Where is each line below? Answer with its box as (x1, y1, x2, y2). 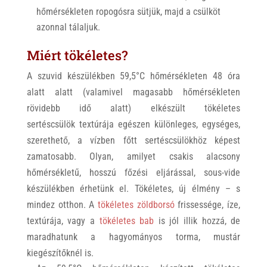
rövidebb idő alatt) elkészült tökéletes (26, 102, 241, 114)
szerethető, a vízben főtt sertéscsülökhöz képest (26, 134, 241, 146)
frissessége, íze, (174, 198, 241, 210)
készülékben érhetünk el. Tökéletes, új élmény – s (26, 182, 241, 194)
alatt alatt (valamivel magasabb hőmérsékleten (26, 86, 241, 98)
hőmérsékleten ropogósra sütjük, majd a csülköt (36, 5, 221, 17)
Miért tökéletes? (26, 46, 128, 64)
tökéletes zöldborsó (98, 198, 175, 210)
